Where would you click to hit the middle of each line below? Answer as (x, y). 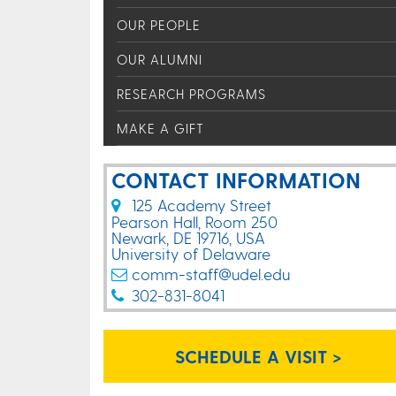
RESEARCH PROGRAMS (191, 94)
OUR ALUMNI (160, 59)
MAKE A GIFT (160, 128)
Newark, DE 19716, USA (188, 237)
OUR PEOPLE (159, 25)
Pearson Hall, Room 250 (194, 221)
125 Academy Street (202, 205)
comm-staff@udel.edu (211, 274)
